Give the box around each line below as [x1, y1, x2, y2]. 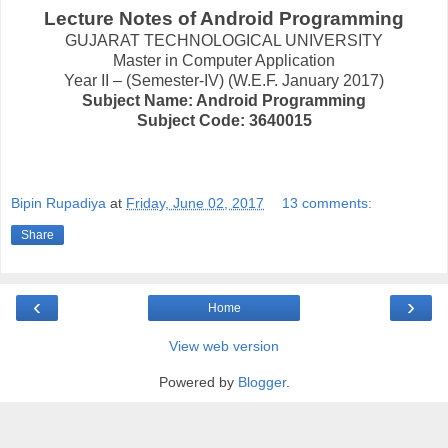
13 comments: [282, 195, 373, 212]
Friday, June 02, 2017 [126, 195, 264, 212]
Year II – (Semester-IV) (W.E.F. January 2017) [64, 71, 384, 89]
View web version [169, 338, 279, 355]
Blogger [237, 374, 286, 391]
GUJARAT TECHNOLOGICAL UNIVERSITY [65, 31, 383, 49]
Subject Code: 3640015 [136, 111, 312, 129]
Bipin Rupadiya [11, 195, 106, 212]
